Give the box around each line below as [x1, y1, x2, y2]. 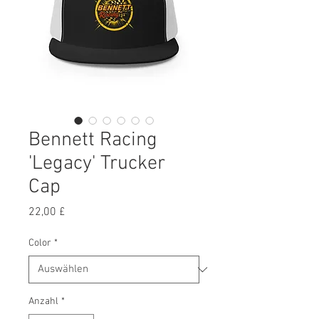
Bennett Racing [28, 128, 157, 152]
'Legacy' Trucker [28, 152, 165, 176]
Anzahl [28, 296, 58, 308]
